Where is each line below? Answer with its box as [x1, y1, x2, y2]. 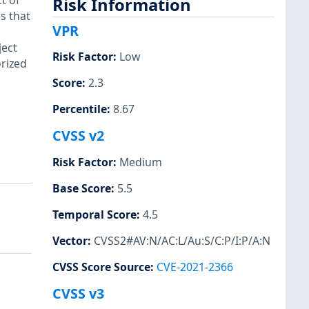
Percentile [52, 101, 107, 117]
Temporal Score [52, 206, 137, 222]
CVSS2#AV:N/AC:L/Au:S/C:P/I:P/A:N [94, 232, 270, 248]
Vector [52, 232, 88, 248]
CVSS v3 [52, 284, 104, 303]
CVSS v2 [52, 126, 104, 146]
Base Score [52, 180, 111, 196]
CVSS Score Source [52, 259, 150, 275]
